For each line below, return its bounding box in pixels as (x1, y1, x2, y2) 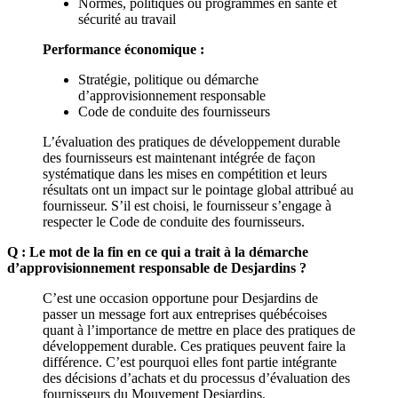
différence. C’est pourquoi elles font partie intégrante (43, 354, 337, 370)
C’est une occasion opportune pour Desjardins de (43, 290, 318, 306)
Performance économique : (43, 41, 204, 57)
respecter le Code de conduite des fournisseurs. (43, 213, 305, 229)
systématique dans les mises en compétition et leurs (43, 165, 327, 181)
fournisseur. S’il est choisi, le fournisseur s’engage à (43, 197, 331, 213)
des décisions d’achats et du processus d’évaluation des (43, 370, 350, 386)
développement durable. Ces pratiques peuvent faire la (43, 338, 346, 354)
